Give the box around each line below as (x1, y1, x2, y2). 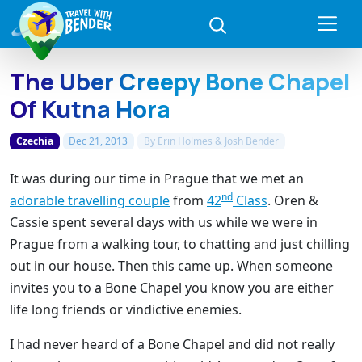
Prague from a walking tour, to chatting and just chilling (10, 234, 350, 253)
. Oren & (267, 191, 318, 209)
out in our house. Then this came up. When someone (10, 256, 333, 275)
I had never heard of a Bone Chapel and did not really (10, 335, 335, 353)
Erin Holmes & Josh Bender (157, 134, 279, 148)
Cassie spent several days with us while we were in (10, 213, 318, 231)
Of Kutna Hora (10, 93, 170, 125)
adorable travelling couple (10, 191, 170, 209)
